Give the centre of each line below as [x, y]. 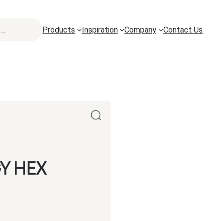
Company [141, 30]
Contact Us [183, 30]
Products [59, 30]
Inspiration [100, 30]
